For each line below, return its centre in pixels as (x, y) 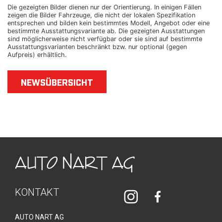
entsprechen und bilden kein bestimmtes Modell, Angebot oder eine (109, 23)
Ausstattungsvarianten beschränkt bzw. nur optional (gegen (97, 47)
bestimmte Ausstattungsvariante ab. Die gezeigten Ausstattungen (106, 31)
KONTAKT (37, 192)
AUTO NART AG (39, 217)
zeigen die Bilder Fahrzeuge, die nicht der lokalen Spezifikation (101, 15)
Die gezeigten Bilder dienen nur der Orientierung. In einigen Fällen (104, 7)
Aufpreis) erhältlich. (37, 55)
